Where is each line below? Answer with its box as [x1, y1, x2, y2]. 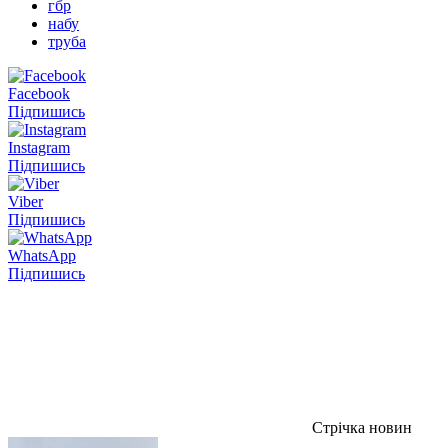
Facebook [8, 84, 70, 102]
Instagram [8, 138, 70, 156]
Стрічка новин [308, 418, 412, 436]
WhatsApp [8, 246, 76, 264]
